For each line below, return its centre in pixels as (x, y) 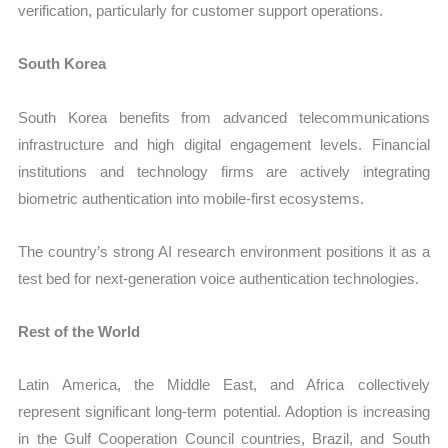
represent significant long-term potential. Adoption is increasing (224, 412)
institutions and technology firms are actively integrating (224, 171)
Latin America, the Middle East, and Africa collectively (224, 385)
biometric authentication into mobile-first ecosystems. (191, 198)
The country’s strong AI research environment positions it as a (224, 251)
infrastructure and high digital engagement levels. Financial (224, 144)
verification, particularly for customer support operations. (201, 11)
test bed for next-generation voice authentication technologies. (219, 278)
